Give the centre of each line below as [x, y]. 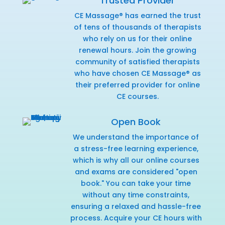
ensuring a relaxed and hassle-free [136, 206]
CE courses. [137, 96]
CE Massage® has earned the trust [137, 15]
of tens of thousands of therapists [137, 27]
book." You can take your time [136, 183]
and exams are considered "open [136, 172]
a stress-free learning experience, [136, 148]
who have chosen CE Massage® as [137, 73]
